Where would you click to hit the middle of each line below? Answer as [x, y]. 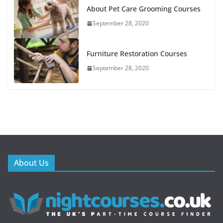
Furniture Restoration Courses [137, 54]
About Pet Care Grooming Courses [144, 9]
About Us [31, 163]
